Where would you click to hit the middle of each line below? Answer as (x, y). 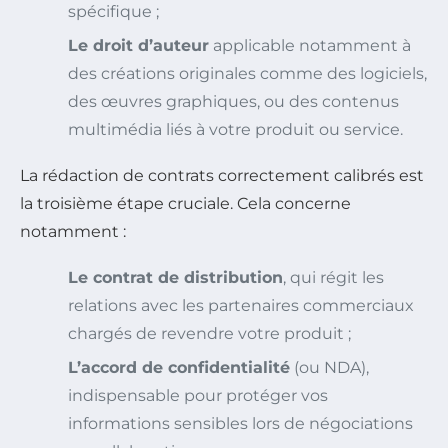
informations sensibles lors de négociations (240, 424)
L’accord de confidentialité (179, 368)
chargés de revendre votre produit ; (209, 334)
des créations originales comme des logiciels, (247, 74)
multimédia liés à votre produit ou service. (235, 130)
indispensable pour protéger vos (198, 396)
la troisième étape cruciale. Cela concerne (185, 204)
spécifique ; (113, 12)
